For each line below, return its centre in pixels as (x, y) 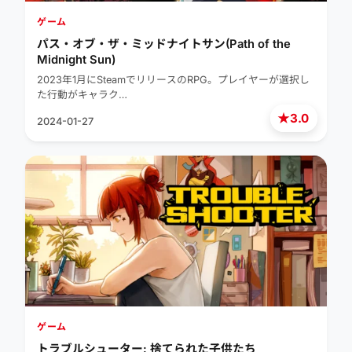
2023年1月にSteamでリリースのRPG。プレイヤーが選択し (173, 80)
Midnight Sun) (76, 60)
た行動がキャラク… (82, 95)
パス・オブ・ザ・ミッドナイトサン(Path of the (164, 44)
